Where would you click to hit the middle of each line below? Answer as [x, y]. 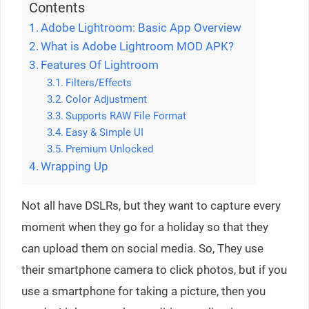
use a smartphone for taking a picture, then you [143, 291]
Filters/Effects [98, 82]
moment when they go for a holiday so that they [145, 227]
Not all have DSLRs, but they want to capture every [151, 205]
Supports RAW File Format [126, 116]
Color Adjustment [106, 99]
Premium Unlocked [109, 149]
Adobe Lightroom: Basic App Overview [141, 27]
